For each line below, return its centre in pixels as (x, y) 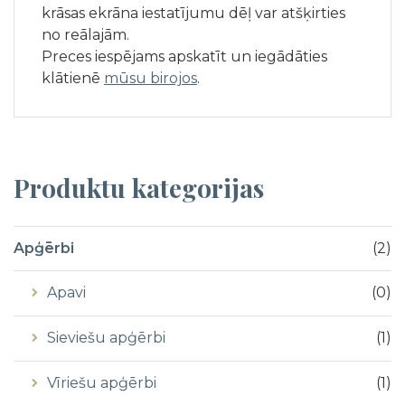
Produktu (70, 187)
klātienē (73, 78)
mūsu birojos (151, 78)
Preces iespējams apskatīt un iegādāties (184, 56)
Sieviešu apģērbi (106, 337)
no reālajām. (85, 34)
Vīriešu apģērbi (102, 382)
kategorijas (198, 187)
